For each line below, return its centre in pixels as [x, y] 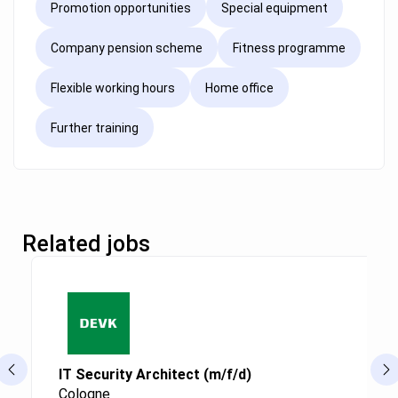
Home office [239, 88]
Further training [95, 127]
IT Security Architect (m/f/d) [155, 374]
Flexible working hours [113, 88]
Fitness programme [289, 48]
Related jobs [86, 244]
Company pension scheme [127, 48]
